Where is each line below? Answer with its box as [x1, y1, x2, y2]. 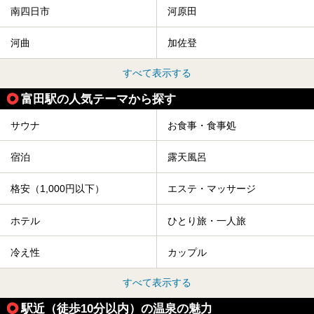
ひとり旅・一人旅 [168, 214, 246, 226]
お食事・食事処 [168, 119, 236, 131]
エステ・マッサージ [168, 183, 256, 195]
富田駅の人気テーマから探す [21, 92, 176, 107]
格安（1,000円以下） [11, 183, 104, 195]
